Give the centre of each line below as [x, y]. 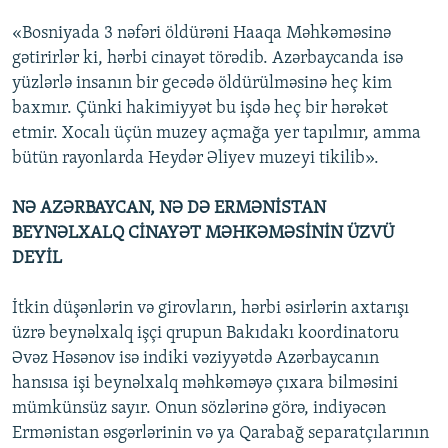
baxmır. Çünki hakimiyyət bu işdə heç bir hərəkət [200, 109]
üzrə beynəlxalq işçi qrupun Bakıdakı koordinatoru [205, 334]
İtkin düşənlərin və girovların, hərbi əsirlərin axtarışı [210, 309]
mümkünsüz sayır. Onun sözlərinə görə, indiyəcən [199, 409]
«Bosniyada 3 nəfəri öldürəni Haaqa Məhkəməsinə [201, 34]
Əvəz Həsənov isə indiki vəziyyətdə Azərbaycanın [195, 359]
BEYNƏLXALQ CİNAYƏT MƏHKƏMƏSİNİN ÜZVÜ [203, 234]
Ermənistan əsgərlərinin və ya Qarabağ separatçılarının [220, 434]
